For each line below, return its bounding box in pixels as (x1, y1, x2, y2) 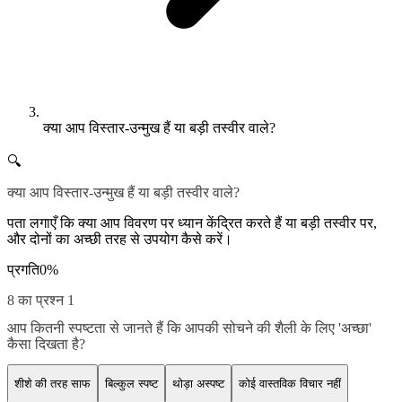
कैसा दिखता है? (7, 336, 85, 352)
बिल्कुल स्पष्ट (105, 377, 158, 391)
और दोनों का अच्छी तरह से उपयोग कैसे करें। (7, 231, 232, 247)
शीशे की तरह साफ (14, 377, 91, 391)
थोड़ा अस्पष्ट (172, 377, 224, 391)
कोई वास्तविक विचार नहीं (239, 377, 341, 391)
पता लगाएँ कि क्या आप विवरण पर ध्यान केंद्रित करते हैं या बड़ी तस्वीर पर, (7, 214, 377, 231)
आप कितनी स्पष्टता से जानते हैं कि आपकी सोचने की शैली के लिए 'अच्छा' (7, 319, 371, 336)
